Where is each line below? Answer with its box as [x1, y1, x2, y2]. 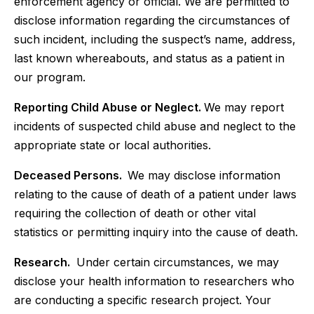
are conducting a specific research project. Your [14, 293, 271, 307]
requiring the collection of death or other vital [14, 206, 256, 220]
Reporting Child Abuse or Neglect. [14, 100, 204, 114]
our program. [14, 70, 86, 84]
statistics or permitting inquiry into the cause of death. [14, 225, 298, 239]
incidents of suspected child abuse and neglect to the [14, 119, 296, 133]
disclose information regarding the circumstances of [14, 13, 290, 27]
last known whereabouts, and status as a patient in [14, 51, 285, 65]
